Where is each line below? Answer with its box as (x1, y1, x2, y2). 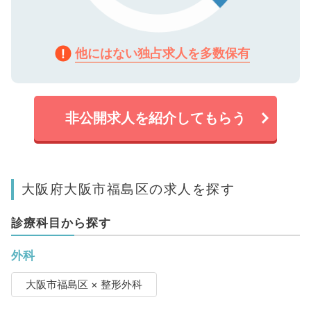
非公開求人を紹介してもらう (65, 109, 246, 126)
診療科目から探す (10, 215, 111, 230)
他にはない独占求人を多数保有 (75, 45, 250, 60)
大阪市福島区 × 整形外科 (25, 278, 142, 291)
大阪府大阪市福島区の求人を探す (21, 180, 235, 197)
